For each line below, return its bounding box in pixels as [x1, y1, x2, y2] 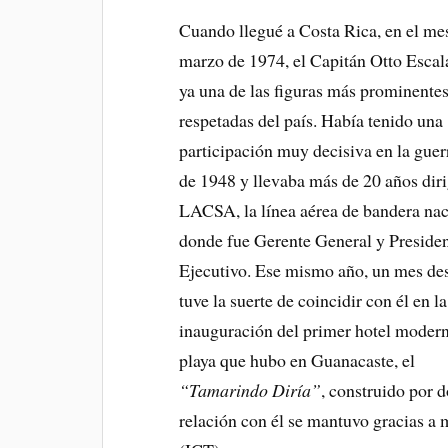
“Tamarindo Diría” [179, 378, 322, 402]
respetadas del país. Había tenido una [179, 108, 444, 132]
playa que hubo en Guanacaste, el [179, 348, 416, 372]
